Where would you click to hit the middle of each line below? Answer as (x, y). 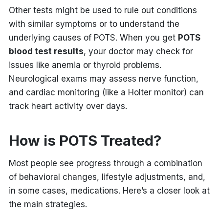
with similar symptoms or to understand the (94, 24)
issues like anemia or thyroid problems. (85, 65)
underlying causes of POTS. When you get (93, 37)
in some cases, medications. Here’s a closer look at (109, 190)
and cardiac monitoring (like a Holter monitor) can (106, 92)
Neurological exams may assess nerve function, (103, 78)
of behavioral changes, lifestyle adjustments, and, (107, 177)
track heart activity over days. (68, 106)
